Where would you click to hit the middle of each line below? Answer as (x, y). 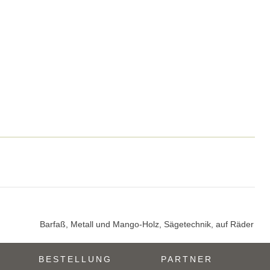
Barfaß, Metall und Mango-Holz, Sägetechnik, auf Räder (147, 224)
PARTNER (187, 259)
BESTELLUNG (75, 259)
